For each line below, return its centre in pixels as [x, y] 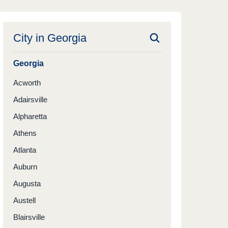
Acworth [27, 83]
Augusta [27, 183]
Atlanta [25, 150]
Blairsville [29, 217]
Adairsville [30, 99]
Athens [25, 133]
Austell [24, 200]
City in [30, 38]
